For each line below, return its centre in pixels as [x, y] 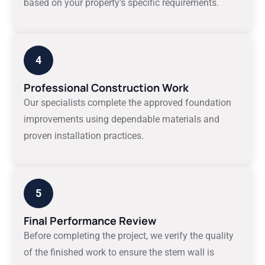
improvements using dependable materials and [122, 119]
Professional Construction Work [106, 88]
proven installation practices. [84, 136]
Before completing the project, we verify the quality [129, 236]
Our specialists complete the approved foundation [127, 103]
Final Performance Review [90, 221]
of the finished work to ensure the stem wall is [119, 252]
